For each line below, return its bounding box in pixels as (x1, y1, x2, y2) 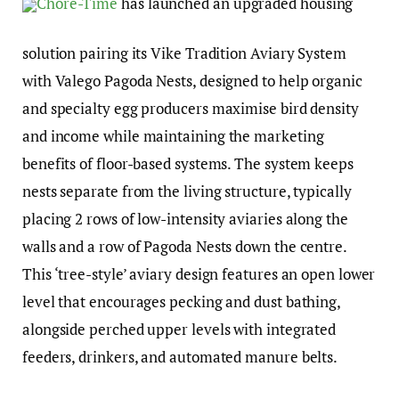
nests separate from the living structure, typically (22, 181, 352, 202)
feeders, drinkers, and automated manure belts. (22, 346, 341, 368)
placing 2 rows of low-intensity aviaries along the (22, 208, 348, 230)
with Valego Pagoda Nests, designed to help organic (22, 70, 362, 92)
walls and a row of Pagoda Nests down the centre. (22, 236, 346, 257)
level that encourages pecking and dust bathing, (22, 291, 341, 313)
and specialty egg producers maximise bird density (22, 98, 359, 119)
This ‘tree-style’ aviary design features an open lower (22, 264, 376, 285)
